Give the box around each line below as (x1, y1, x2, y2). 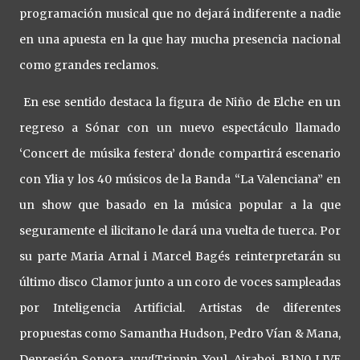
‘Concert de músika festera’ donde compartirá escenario (19, 146, 341, 162)
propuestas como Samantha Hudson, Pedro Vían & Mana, (19, 326, 341, 342)
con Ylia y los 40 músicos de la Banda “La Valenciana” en (19, 172, 341, 187)
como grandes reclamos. (19, 58, 161, 73)
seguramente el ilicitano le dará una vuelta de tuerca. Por (19, 223, 341, 239)
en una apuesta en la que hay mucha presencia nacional (19, 32, 341, 47)
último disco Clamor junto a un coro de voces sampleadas (19, 275, 341, 290)
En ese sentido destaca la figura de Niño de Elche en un (19, 95, 341, 110)
